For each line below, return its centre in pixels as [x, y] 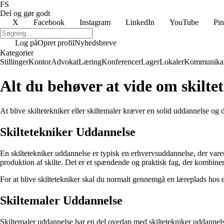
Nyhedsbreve [95, 43]
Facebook [49, 22]
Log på [26, 43]
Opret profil [56, 43]
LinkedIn [140, 22]
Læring [90, 62]
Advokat [65, 62]
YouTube [184, 22]
